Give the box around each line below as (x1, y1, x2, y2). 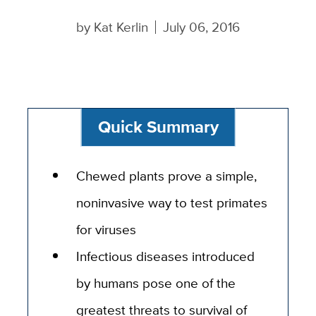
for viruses (76, 219, 137, 239)
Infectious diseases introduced (76, 245, 255, 266)
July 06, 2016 (162, 17, 240, 37)
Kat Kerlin (94, 17, 149, 37)
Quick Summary (97, 114, 219, 140)
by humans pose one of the (76, 272, 236, 293)
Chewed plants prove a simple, (76, 165, 257, 186)
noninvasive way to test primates (76, 192, 268, 212)
